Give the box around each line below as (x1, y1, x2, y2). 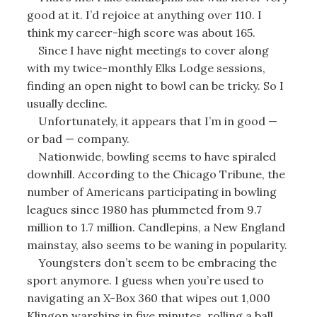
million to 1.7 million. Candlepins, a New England (26, 219, 285, 234)
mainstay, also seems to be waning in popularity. (26, 237, 287, 252)
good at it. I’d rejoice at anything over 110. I (26, 7, 262, 22)
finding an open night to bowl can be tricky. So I (26, 78, 284, 93)
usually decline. (26, 96, 108, 110)
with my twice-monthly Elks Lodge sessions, (26, 60, 265, 75)
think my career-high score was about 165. (26, 25, 255, 40)
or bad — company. (26, 131, 129, 146)
